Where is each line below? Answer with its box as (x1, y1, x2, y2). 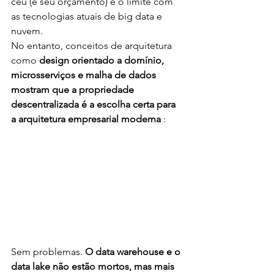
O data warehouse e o (85, 245, 183, 257)
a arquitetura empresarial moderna (11, 113, 163, 125)
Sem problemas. (11, 245, 85, 257)
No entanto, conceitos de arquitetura (11, 39, 174, 51)
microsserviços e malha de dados (11, 68, 158, 81)
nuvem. (11, 24, 43, 37)
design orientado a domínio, (39, 54, 166, 66)
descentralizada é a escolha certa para (11, 98, 178, 110)
